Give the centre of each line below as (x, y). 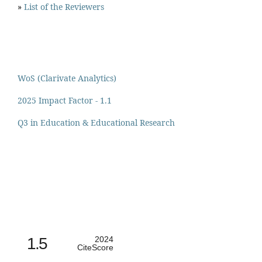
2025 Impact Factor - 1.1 (65, 100)
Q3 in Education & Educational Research (96, 122)
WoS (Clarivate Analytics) (67, 78)
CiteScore (95, 247)
